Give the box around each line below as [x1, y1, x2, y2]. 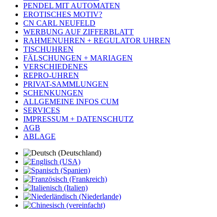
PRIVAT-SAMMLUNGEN [23, 80, 108, 89]
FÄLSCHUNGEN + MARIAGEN [23, 54, 133, 62]
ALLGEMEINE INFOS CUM [23, 97, 119, 106]
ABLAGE [23, 132, 56, 141]
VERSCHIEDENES [23, 62, 88, 71]
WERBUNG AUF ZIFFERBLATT [23, 28, 134, 36]
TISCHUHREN [23, 45, 74, 54]
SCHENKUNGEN [23, 89, 83, 97]
